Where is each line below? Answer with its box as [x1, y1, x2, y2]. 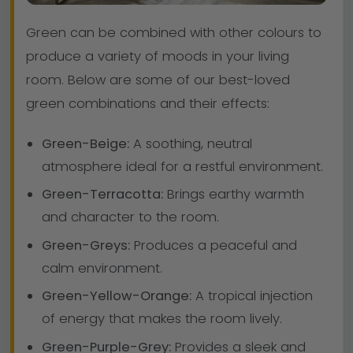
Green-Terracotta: [41, 185, 163, 204]
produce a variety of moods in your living [26, 47, 289, 66]
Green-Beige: [41, 134, 129, 153]
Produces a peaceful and [129, 236, 297, 255]
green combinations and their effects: [26, 95, 269, 113]
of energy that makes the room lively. [41, 310, 282, 329]
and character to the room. [41, 208, 219, 227]
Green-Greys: [41, 236, 130, 255]
